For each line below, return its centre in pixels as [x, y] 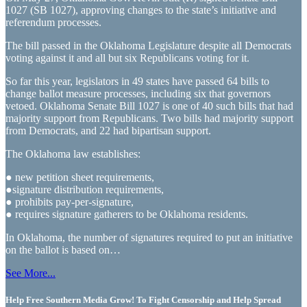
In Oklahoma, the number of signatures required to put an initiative [149, 237]
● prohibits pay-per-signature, [70, 201]
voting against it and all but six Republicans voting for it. [127, 58]
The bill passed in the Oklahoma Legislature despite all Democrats [148, 45]
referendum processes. [53, 22]
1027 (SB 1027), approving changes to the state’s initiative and [141, 10]
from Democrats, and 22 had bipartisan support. [108, 130]
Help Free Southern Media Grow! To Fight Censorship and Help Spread [143, 299]
